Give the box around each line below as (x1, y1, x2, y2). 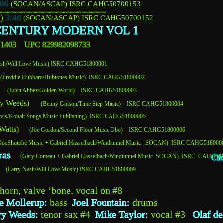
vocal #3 (148, 209, 193, 220)
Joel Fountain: (72, 197, 130, 208)
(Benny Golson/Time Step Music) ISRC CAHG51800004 (39, 100, 183, 107)
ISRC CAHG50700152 (82, 13, 153, 22)
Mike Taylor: (95, 209, 148, 220)
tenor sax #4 (38, 209, 95, 220)
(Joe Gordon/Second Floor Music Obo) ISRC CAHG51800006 (19, 126, 185, 133)
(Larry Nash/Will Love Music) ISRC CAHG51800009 (6, 166, 136, 173)
